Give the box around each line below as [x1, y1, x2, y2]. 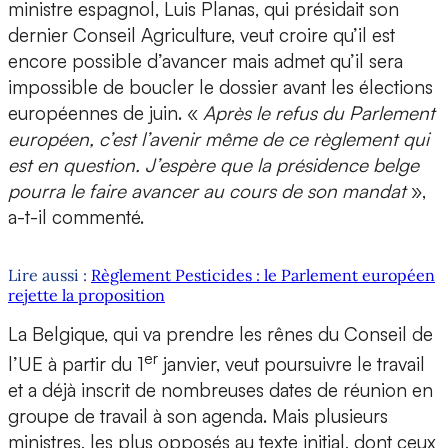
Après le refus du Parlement [203, 101, 435, 126]
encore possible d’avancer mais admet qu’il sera [8, 49, 403, 74]
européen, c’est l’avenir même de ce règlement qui [8, 127, 429, 152]
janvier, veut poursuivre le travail [158, 352, 425, 377]
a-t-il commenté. [8, 205, 144, 230]
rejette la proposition [8, 285, 165, 306]
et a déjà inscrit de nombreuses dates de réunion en [8, 378, 433, 403]
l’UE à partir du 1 [8, 352, 144, 377]
